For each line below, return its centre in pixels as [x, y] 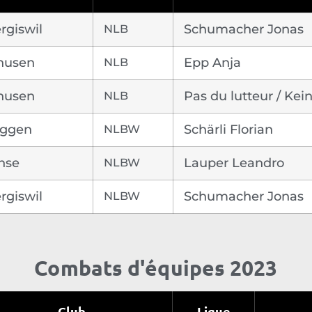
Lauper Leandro [234, 163]
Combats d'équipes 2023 [156, 268]
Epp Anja [212, 63]
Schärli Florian [228, 130]
